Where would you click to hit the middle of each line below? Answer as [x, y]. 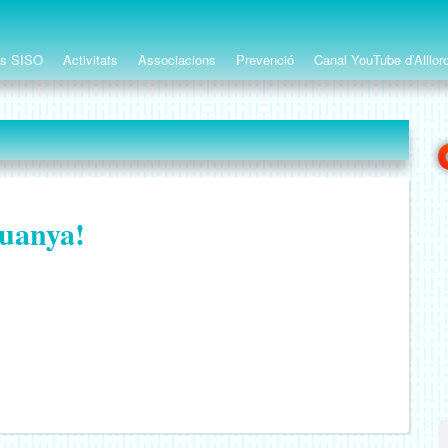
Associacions [177, 59]
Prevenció [265, 59]
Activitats [90, 59]
